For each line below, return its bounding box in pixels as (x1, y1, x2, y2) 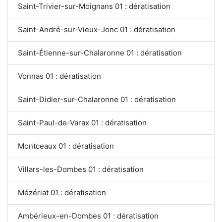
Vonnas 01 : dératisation (18, 71, 101, 81)
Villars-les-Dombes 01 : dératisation (18, 164, 144, 174)
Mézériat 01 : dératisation (18, 187, 106, 197)
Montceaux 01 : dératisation (18, 141, 114, 151)
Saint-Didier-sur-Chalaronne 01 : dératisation (18, 94, 176, 104)
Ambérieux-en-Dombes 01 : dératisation (18, 211, 159, 221)
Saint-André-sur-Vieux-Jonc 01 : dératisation (18, 24, 176, 34)
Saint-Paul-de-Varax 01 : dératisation (18, 117, 147, 127)
